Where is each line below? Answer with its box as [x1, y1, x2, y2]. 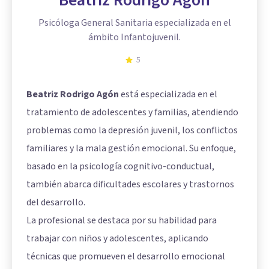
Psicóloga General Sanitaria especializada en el [38, 16, 231, 29]
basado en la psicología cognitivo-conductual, [26, 159, 214, 173]
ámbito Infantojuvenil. [88, 30, 181, 44]
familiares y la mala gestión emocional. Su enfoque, [26, 141, 236, 155]
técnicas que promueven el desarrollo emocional [26, 249, 225, 263]
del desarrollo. [26, 195, 85, 209]
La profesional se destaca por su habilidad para [26, 213, 217, 227]
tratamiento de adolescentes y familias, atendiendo [26, 105, 238, 119]
